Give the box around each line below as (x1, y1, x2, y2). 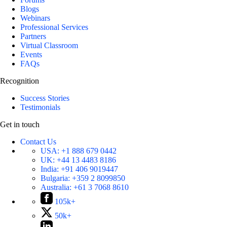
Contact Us (20, 137, 56, 146)
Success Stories (20, 94, 69, 103)
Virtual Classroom (20, 41, 78, 50)
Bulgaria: (41, 174, 72, 183)
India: (41, 165, 61, 174)
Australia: (41, 183, 73, 192)
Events (20, 50, 42, 59)
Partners (20, 32, 46, 41)
